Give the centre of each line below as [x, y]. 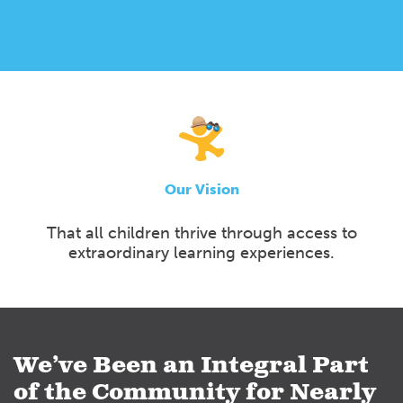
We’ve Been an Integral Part [191, 366]
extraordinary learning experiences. [201, 253]
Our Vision [201, 190]
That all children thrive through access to [201, 233]
